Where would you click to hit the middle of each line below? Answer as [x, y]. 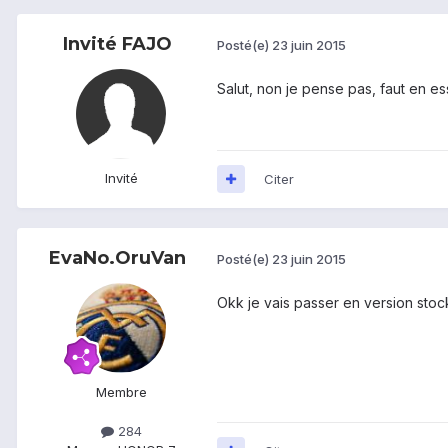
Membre [121, 391]
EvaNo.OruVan [117, 257]
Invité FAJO [117, 43]
